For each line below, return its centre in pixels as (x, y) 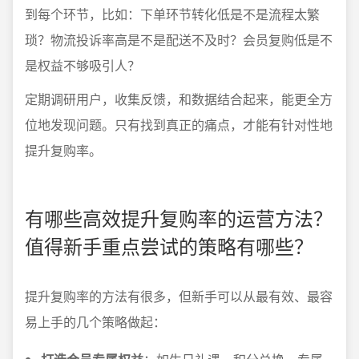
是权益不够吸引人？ (83, 65)
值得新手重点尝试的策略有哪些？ (169, 246)
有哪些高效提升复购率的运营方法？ (179, 218)
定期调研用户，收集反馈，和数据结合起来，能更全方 (179, 99)
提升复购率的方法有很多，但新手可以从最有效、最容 (179, 296)
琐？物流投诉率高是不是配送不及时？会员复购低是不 (179, 40)
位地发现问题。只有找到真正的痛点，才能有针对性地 (179, 125)
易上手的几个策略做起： (95, 322)
